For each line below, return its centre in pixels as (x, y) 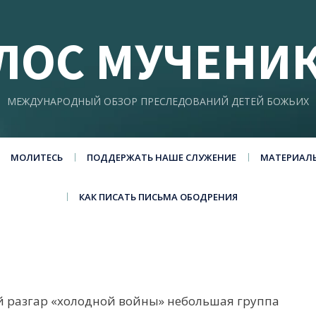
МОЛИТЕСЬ (36, 157)
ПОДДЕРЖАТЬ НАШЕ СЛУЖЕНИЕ (161, 157)
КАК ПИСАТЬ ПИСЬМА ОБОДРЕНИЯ (158, 197)
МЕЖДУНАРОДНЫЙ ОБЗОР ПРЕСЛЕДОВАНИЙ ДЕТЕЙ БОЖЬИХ (158, 101)
